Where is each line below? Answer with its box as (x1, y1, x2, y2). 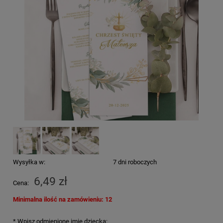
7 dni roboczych (112, 158, 157, 166)
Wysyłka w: (13, 158, 45, 166)
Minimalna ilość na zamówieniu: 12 (13, 195, 112, 203)
